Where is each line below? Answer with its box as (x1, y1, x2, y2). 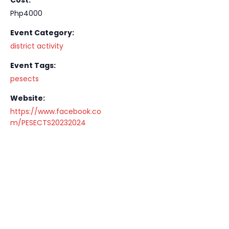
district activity (10, 40, 63, 51)
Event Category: (10, 27, 74, 38)
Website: (10, 93, 45, 103)
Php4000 (10, 8, 42, 18)
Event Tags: (10, 60, 56, 71)
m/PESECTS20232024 (10, 117, 86, 128)
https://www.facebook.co (10, 106, 101, 117)
